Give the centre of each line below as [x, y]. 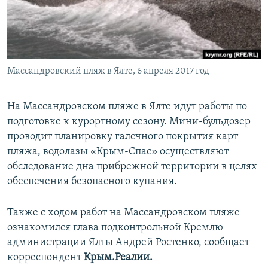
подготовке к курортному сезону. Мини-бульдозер [129, 122]
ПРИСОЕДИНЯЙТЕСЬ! [48, 10]
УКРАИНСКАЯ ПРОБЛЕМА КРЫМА [78, 76]
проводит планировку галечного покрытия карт [123, 137]
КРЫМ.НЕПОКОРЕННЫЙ [63, 33]
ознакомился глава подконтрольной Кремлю [115, 228]
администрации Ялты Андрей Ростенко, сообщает [128, 243]
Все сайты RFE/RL [61, 92]
